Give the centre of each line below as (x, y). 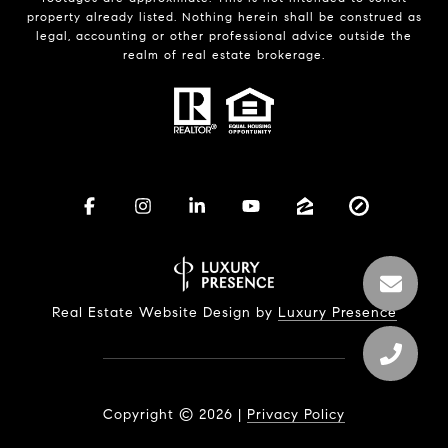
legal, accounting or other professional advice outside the (224, 36)
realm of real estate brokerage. (224, 55)
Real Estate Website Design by (164, 312)
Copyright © (148, 414)
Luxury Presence (337, 312)
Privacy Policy (296, 414)
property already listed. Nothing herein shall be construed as (224, 17)
